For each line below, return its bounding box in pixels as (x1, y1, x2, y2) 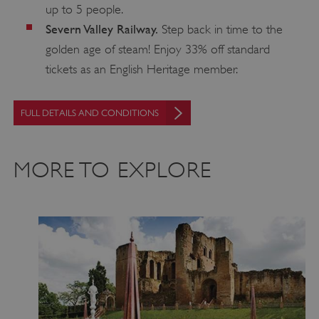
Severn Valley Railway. (45, 21, 158, 36)
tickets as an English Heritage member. (45, 61, 238, 76)
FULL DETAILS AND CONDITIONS (20, 107, 159, 118)
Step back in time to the (157, 21, 283, 36)
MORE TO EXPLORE (13, 157, 212, 183)
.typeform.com (195, 243, 250, 253)
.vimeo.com (195, 3, 239, 14)
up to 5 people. (45, 1, 123, 16)
